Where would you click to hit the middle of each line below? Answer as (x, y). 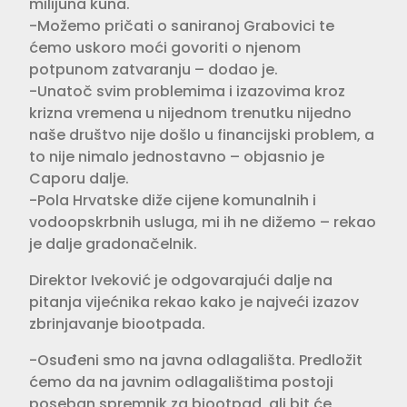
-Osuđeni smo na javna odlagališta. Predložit (196, 360)
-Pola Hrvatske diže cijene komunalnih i (173, 200)
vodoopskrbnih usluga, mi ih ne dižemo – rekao (203, 222)
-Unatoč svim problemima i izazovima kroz (187, 91)
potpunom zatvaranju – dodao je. (154, 69)
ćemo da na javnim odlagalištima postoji (181, 382)
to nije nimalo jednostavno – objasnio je (177, 156)
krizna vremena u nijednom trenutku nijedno (190, 113)
